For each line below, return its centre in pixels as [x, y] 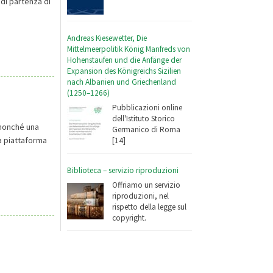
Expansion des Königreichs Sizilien [124, 71]
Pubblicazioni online [147, 108]
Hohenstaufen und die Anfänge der [125, 60]
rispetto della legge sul [150, 207]
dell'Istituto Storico [144, 119]
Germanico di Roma [147, 130]
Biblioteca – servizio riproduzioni [123, 170]
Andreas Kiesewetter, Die [107, 38]
